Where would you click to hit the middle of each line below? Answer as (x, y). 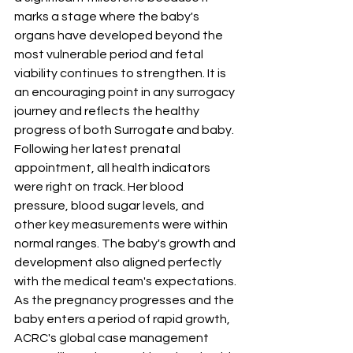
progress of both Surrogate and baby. (124, 130)
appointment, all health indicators (113, 168)
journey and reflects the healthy (108, 111)
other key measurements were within (122, 225)
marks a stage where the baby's (108, 17)
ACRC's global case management (113, 338)
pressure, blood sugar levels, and (110, 206)
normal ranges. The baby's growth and (126, 243)
